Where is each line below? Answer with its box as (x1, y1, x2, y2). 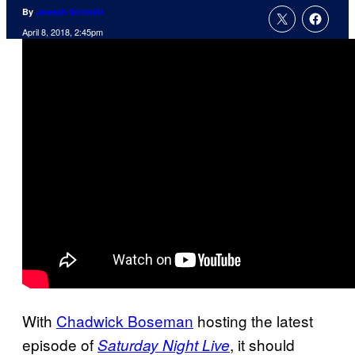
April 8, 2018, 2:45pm (22, 25, 103, 39)
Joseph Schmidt (36, 6, 104, 18)
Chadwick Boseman (56, 310, 193, 332)
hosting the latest (193, 310, 313, 332)
